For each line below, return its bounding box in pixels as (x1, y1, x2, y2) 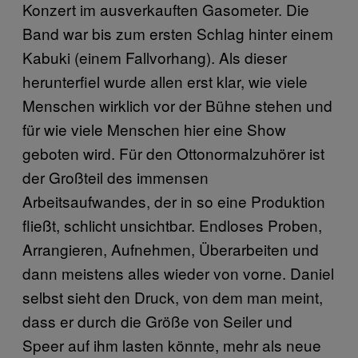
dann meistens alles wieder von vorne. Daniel (22, 261, 334, 284)
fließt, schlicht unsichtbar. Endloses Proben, (22, 213, 322, 236)
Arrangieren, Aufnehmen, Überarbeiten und (22, 237, 319, 260)
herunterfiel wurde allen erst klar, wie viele (22, 70, 308, 92)
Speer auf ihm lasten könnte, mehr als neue (22, 333, 321, 356)
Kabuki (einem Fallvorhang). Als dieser (22, 46, 287, 68)
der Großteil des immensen (22, 165, 209, 188)
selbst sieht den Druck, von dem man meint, (22, 285, 323, 308)
